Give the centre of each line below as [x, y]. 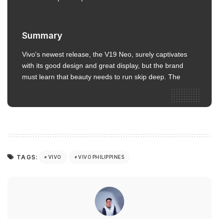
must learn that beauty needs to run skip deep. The [101, 77]
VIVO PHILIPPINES [101, 157]
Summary [42, 35]
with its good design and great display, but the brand [103, 66]
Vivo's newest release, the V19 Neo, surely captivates [105, 54]
